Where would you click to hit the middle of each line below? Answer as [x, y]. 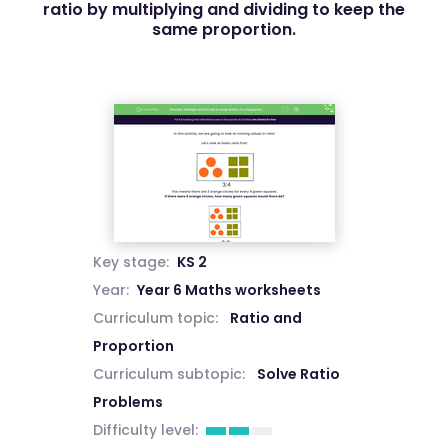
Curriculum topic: [155, 318]
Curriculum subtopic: [168, 374]
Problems [127, 402]
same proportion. [224, 29]
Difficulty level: [145, 430]
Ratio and [265, 318]
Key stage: [130, 262]
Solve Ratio [298, 374]
